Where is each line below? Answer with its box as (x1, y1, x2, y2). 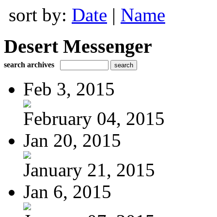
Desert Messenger (4, 35, 152, 57)
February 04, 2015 (23, 108, 165, 129)
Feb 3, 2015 (23, 78, 115, 99)
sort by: (9, 4, 72, 25)
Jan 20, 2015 (23, 129, 121, 151)
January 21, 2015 (23, 159, 155, 180)
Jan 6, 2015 (23, 181, 111, 202)
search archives (4, 60, 54, 69)
